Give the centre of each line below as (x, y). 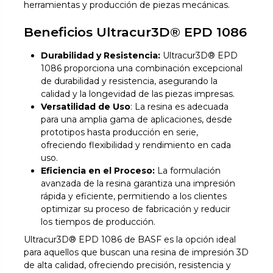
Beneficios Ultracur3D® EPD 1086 (136, 32)
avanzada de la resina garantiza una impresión (138, 183)
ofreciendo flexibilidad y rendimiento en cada (136, 145)
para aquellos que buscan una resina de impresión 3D (136, 253)
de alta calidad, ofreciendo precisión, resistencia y (128, 265)
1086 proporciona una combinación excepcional (142, 68)
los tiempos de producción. (98, 222)
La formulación (188, 170)
